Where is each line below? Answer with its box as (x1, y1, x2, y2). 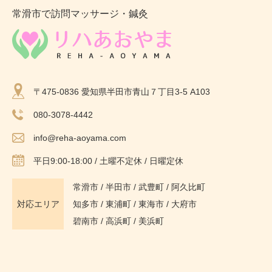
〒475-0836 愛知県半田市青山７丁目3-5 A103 (33, 87, 210, 97)
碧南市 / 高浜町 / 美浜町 (73, 216, 164, 226)
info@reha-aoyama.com (33, 133, 126, 143)
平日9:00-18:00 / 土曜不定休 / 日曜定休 (33, 156, 183, 166)
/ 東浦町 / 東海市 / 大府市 (98, 199, 197, 209)
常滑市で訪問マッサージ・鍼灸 (12, 8, 148, 19)
